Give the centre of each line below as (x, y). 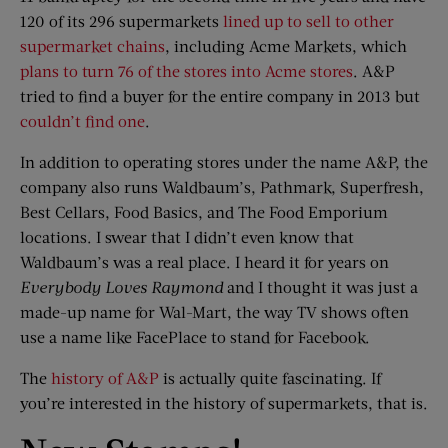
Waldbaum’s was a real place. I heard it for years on (204, 261)
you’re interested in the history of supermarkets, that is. (224, 402)
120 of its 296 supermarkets (121, 20)
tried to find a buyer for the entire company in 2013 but (220, 95)
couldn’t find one (82, 120)
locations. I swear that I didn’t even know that (187, 236)
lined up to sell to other (308, 20)
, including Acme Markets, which (286, 45)
